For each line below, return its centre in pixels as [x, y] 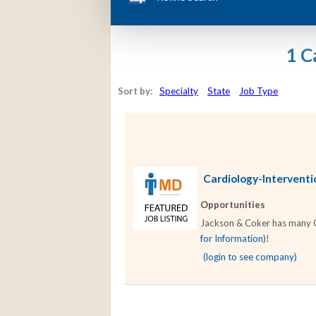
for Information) [233, 239]
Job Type [259, 91]
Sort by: [139, 91]
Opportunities [233, 205]
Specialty [179, 91]
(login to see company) [250, 257]
